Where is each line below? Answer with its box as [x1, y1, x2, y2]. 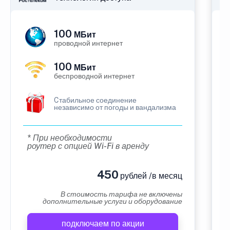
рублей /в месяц [118, 171, 182, 181]
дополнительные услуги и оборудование [43, 197, 182, 205]
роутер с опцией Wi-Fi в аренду [27, 141, 149, 151]
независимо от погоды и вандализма [54, 103, 176, 111]
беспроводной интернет [54, 72, 135, 80]
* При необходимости [27, 133, 112, 143]
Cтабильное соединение [54, 96, 137, 104]
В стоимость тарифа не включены [61, 190, 182, 198]
